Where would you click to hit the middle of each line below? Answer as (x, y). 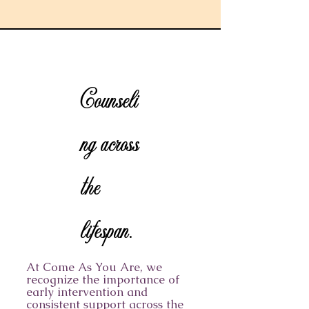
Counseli (110, 101)
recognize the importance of (103, 279)
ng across (110, 145)
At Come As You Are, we (94, 267)
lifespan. (107, 232)
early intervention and (87, 292)
